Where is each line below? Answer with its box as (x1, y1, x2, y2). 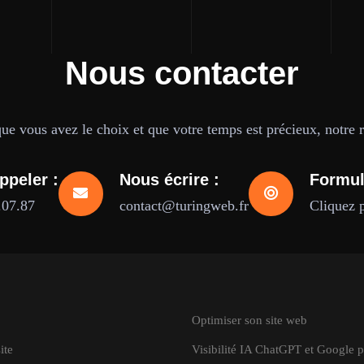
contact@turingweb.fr (119, 197, 249, 214)
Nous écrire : (119, 171, 219, 188)
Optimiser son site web (192, 314, 307, 327)
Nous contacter (65, 55, 299, 91)
